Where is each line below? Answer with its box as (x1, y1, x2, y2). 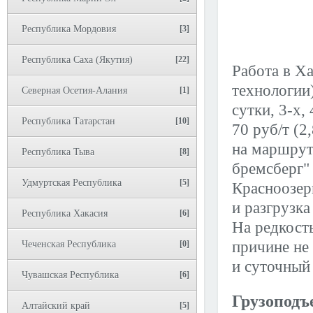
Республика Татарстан (22, 116, 115, 126)
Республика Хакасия (22, 208, 108, 219)
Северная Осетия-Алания (22, 85, 127, 96)
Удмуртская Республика (22, 177, 122, 188)
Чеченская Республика (22, 239, 116, 249)
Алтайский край (22, 300, 90, 311)
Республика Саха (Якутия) (22, 54, 133, 65)
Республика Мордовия (22, 24, 116, 34)
